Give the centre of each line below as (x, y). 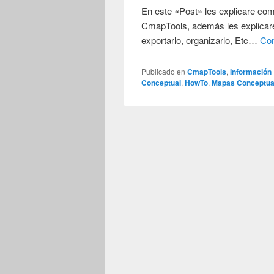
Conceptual (161, 82)
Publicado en (164, 71)
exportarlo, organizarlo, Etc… (201, 40)
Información (251, 71)
